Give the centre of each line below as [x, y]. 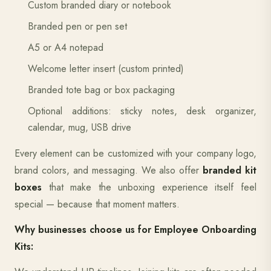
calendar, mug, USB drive [80, 127]
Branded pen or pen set [77, 26]
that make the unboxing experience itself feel [149, 187]
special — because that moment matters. [97, 204]
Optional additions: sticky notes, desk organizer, [142, 111]
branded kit [230, 170]
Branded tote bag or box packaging [101, 90]
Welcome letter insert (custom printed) [106, 69]
